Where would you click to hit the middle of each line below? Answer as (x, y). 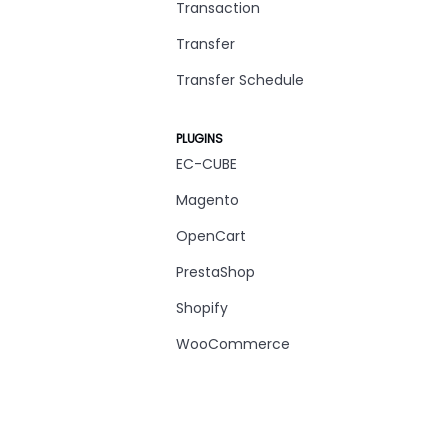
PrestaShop (215, 272)
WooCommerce (233, 344)
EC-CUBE (206, 164)
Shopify (202, 308)
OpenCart (211, 236)
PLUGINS (199, 138)
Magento (207, 200)
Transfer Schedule (240, 80)
